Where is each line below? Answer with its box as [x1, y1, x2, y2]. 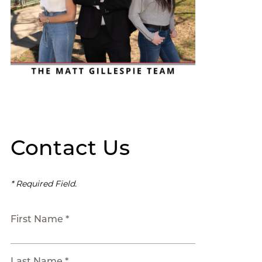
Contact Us [10, 135, 130, 161]
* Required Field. [10, 178, 77, 189]
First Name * [10, 213, 69, 225]
